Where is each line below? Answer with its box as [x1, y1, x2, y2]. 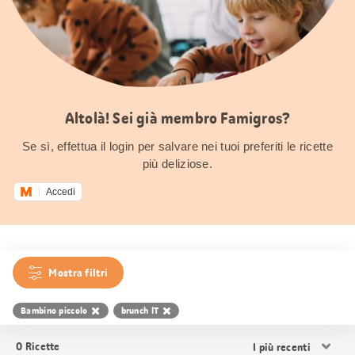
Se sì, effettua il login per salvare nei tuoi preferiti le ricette [22, 139, 333, 153]
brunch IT [120, 304, 159, 317]
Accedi [46, 186, 75, 197]
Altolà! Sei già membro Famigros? [64, 108, 291, 128]
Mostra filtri [48, 265, 109, 280]
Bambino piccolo [21, 304, 88, 317]
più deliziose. [142, 157, 213, 170]
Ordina [252, 331, 284, 343]
